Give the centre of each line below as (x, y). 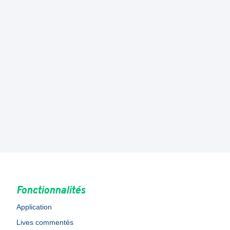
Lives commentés (45, 222)
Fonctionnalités (51, 191)
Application (34, 207)
